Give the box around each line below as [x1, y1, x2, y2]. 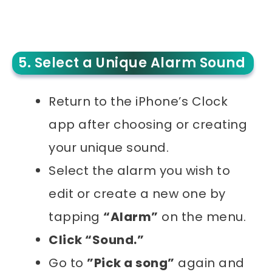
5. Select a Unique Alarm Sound [18, 53, 245, 72]
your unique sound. [49, 138, 169, 156]
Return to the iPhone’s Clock [49, 92, 228, 110]
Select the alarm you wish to [49, 161, 230, 179]
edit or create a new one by [49, 185, 226, 202]
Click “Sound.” [49, 231, 144, 248]
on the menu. [158, 208, 246, 225]
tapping [49, 208, 103, 225]
